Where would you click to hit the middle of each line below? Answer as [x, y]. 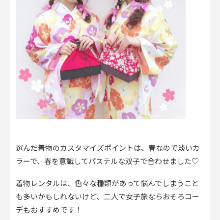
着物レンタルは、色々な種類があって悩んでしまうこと [107, 183]
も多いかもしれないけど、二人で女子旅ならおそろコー [108, 197]
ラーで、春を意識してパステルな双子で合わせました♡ [107, 161]
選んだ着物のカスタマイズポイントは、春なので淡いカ [108, 148]
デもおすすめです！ [49, 210]
